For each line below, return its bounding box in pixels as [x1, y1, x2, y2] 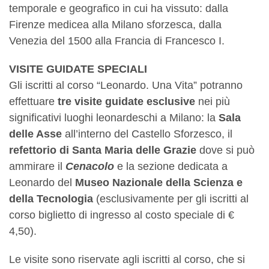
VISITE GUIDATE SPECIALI [9, 63, 147, 76]
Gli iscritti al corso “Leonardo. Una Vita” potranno [9, 79, 243, 92]
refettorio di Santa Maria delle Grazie [9, 144, 196, 157]
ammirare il [9, 160, 65, 173]
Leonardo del [9, 177, 75, 189]
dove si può [196, 144, 255, 157]
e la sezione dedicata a [114, 160, 228, 173]
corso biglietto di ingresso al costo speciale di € [9, 209, 234, 222]
